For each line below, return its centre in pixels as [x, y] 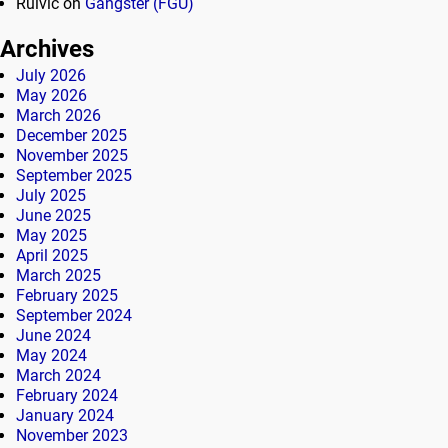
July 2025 [51, 195]
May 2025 [51, 235]
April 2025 [52, 255]
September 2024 [74, 315]
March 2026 [58, 115]
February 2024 [67, 395]
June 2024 [53, 335]
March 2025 [58, 275]
